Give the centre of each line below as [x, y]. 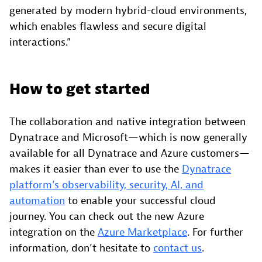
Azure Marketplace [142, 233]
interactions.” [40, 43]
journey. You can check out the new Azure [107, 217]
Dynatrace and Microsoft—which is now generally [128, 138]
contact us [177, 249]
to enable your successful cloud [140, 201]
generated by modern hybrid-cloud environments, [128, 11]
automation [37, 201]
